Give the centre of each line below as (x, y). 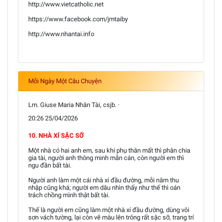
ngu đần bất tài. (50, 165)
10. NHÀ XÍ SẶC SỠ (56, 135)
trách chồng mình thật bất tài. (69, 195)
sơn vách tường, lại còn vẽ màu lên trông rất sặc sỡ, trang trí (111, 217)
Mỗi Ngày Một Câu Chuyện (65, 81)
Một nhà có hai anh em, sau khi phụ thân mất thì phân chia (109, 150)
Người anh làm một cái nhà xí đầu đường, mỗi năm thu (104, 180)
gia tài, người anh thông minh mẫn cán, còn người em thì (106, 158)
